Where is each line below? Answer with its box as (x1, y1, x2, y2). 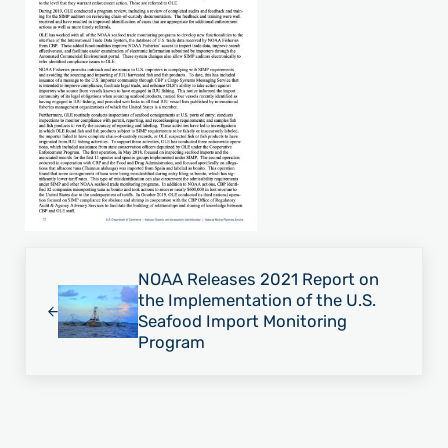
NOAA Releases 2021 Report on (137, 269, 379, 290)
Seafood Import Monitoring (137, 311, 347, 332)
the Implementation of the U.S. (137, 290, 376, 311)
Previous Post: (23, 248, 137, 269)
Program (137, 332, 205, 353)
